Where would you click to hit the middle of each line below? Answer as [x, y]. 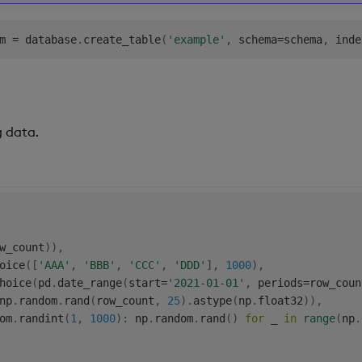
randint [41, 318]
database [47, 39]
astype [212, 300]
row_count [125, 300]
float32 [280, 300]
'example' [196, 39]
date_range [89, 282]
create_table [122, 39]
